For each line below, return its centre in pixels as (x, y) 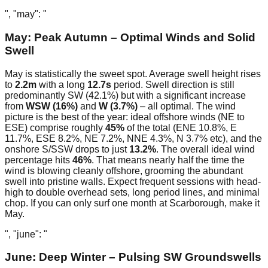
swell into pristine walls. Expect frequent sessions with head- (133, 181)
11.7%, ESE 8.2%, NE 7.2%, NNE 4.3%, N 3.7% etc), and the (133, 138)
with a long (62, 84)
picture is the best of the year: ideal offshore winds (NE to (125, 117)
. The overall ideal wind (205, 149)
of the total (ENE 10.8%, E (181, 127)
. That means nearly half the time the (168, 160)
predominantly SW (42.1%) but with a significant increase (125, 95)
